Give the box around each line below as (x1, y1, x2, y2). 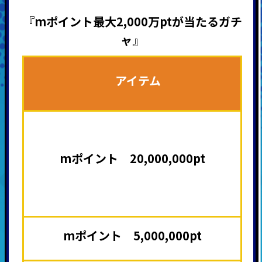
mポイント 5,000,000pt (63, 226, 202, 244)
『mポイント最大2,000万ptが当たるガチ (22, 12, 242, 30)
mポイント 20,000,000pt (59, 149, 205, 167)
